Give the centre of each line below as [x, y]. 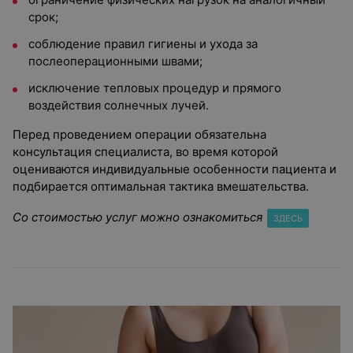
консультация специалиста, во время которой [145, 152]
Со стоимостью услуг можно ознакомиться [137, 217]
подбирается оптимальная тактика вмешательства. [161, 186]
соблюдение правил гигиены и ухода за [143, 44]
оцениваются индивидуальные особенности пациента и [175, 169]
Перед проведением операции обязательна [139, 134]
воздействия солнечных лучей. [119, 105]
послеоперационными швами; [115, 61]
